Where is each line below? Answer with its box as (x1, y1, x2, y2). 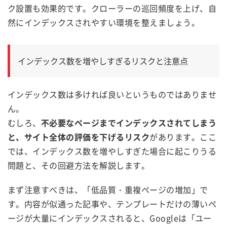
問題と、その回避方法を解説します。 (8, 159, 150, 171)
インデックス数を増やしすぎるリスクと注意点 (18, 54, 188, 67)
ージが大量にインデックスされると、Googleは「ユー (8, 211, 212, 224)
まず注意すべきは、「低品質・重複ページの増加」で (8, 183, 208, 196)
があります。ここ (149, 130, 217, 143)
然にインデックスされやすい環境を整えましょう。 (8, 16, 200, 28)
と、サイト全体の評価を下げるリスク (8, 130, 150, 143)
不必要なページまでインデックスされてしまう (41, 116, 217, 129)
